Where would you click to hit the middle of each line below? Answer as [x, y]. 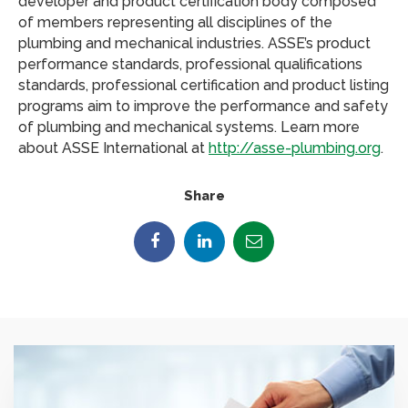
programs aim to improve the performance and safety [203, 106]
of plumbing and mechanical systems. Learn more [189, 127]
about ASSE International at [113, 148]
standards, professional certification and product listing [204, 85]
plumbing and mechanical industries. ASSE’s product [194, 43]
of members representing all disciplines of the [175, 22]
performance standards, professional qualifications [190, 64]
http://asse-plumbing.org [295, 148]
